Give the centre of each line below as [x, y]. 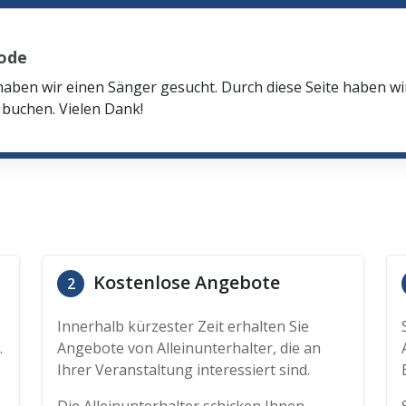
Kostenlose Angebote [184, 282]
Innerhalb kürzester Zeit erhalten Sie [183, 326]
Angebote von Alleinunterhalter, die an [189, 348]
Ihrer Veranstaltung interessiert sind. [184, 370]
